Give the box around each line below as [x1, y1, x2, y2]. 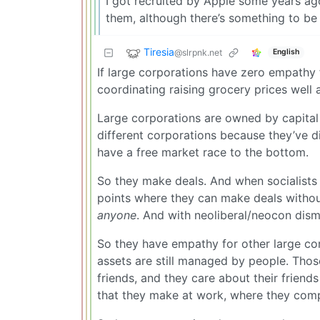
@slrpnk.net [174, 46, 222, 58]
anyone [97, 207, 136, 222]
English [272, 47, 299, 57]
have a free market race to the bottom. [97, 144, 309, 159]
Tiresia [144, 45, 174, 58]
